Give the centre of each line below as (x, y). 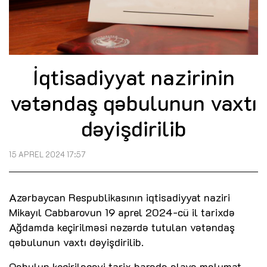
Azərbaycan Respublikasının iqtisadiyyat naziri (119, 198)
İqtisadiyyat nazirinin (133, 77)
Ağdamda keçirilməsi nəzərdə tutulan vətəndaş (122, 227)
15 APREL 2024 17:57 (47, 155)
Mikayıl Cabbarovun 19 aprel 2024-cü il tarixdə (122, 212)
